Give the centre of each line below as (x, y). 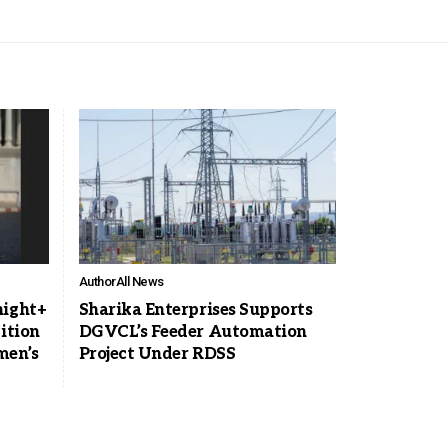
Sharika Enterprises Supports (195, 310)
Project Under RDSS (157, 354)
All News (139, 281)
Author (97, 281)
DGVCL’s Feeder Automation (192, 332)
